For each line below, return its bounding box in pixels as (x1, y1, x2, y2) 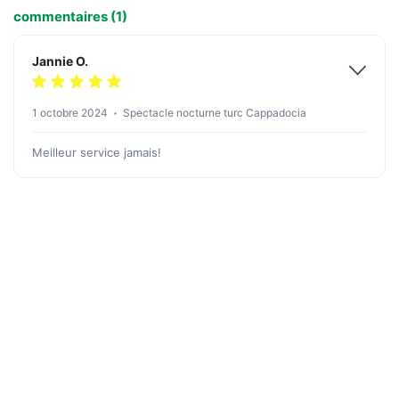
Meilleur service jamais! (32, 145, 161, 159)
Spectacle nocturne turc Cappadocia (123, 105, 306, 119)
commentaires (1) (13, 8, 127, 25)
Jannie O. (32, 53, 88, 69)
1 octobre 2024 (32, 105, 108, 119)
